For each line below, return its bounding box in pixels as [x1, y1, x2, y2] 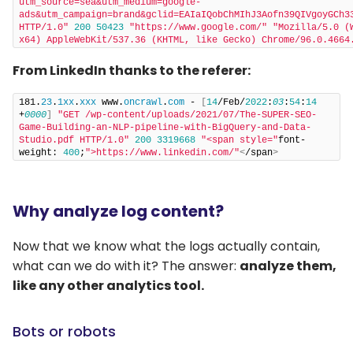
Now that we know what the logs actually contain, [13, 236, 320, 255]
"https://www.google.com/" [129, 21, 267, 33]
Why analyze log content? [13, 199, 224, 222]
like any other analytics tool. [13, 276, 204, 295]
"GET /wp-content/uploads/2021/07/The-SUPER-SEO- [58, 109, 317, 121]
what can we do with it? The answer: [13, 256, 240, 275]
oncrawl [124, 96, 162, 108]
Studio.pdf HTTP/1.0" [19, 134, 129, 146]
